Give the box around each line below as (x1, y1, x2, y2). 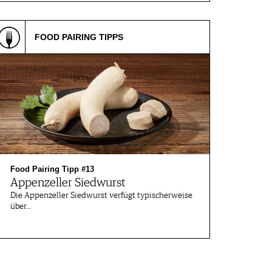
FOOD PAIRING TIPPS (35, 32, 123, 42)
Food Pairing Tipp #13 (10, 165, 94, 174)
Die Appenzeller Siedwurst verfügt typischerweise (10, 191, 192, 200)
